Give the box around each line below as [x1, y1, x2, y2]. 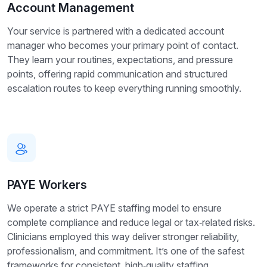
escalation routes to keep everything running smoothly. [7, 82, 241, 95]
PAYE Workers [7, 178, 87, 193]
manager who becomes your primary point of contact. [7, 39, 238, 52]
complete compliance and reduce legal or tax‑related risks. [7, 216, 255, 229]
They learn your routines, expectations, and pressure [7, 54, 233, 66]
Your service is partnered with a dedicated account [7, 25, 224, 38]
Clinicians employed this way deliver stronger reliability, [7, 231, 239, 243]
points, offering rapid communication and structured [7, 68, 228, 80]
